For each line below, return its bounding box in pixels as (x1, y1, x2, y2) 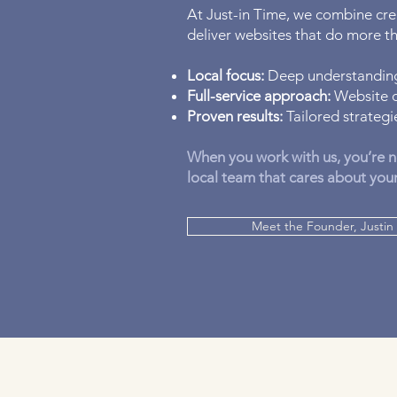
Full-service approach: (187, 87, 331, 105)
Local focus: (187, 66, 264, 84)
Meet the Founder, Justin (251, 218, 393, 234)
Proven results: (187, 107, 283, 125)
